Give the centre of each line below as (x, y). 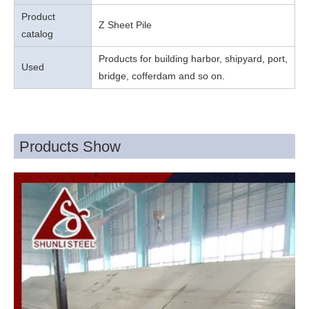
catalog (37, 33)
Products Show (70, 146)
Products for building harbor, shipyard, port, (193, 58)
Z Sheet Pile (125, 24)
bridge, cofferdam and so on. (162, 76)
